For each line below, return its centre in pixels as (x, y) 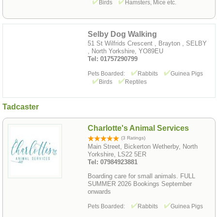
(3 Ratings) (132, 138)
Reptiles (136, 82)
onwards (99, 191)
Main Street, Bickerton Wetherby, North (143, 147)
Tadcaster (21, 107)
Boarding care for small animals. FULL (141, 176)
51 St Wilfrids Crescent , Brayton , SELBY (147, 43)
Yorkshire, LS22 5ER (117, 155)
